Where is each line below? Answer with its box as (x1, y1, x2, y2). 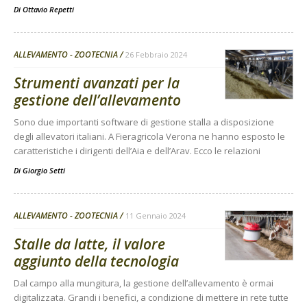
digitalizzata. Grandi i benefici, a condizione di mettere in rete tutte (14, 291, 288, 304)
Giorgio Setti (23, 164, 65, 175)
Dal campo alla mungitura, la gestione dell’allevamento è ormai (14, 276, 273, 289)
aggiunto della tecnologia (14, 251, 179, 271)
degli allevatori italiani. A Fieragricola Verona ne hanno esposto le (14, 130, 285, 143)
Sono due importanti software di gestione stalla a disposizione (14, 115, 274, 128)
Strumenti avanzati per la (14, 73, 180, 93)
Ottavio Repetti (23, 3, 74, 14)
